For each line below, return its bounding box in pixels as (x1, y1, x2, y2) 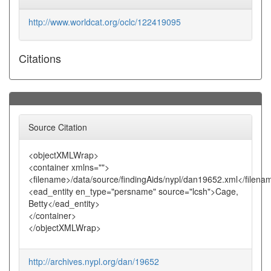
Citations (19, 50, 61, 66)
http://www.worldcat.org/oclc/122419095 (28, 16, 181, 28)
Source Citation (28, 121, 87, 133)
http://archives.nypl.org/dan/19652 (28, 255, 159, 267)
